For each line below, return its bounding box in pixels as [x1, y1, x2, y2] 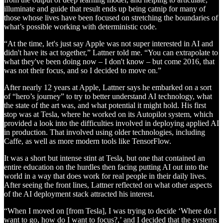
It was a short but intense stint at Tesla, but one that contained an [4, 153, 205, 162]
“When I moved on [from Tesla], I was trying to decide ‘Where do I [4, 206, 216, 215]
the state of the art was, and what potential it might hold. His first [4, 101, 206, 110]
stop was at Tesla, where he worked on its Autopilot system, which [4, 110, 213, 118]
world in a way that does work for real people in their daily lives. [4, 171, 207, 180]
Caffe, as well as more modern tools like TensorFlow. [4, 136, 171, 145]
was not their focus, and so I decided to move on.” [4, 66, 161, 75]
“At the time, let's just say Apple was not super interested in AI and [4, 39, 213, 48]
